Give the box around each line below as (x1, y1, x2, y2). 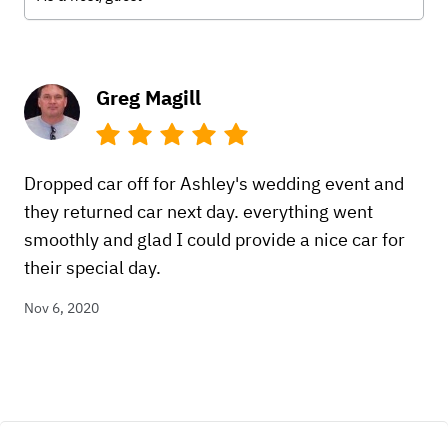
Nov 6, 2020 (24, 299, 99, 317)
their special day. (24, 256, 161, 279)
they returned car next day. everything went (24, 200, 373, 223)
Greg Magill (96, 84, 201, 111)
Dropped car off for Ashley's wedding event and (24, 172, 404, 195)
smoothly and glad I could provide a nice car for (24, 228, 405, 251)
